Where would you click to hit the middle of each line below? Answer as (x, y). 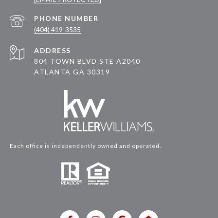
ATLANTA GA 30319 (72, 72)
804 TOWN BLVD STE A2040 (87, 61)
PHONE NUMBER (66, 18)
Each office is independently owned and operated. (86, 145)
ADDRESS (53, 50)
